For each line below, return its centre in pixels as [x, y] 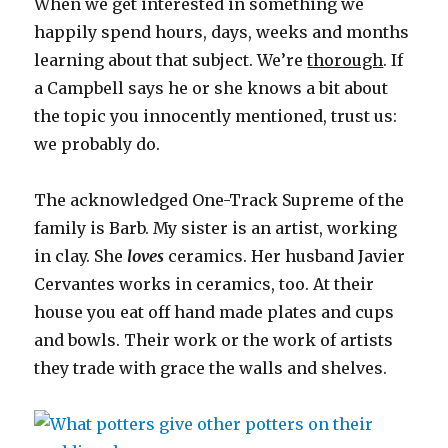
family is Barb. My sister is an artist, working [216, 228]
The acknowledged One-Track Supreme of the [219, 200]
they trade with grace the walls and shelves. [211, 368]
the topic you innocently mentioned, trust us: [216, 116]
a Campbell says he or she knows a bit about [211, 88]
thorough [345, 60]
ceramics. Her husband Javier [285, 256]
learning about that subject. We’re [171, 60]
